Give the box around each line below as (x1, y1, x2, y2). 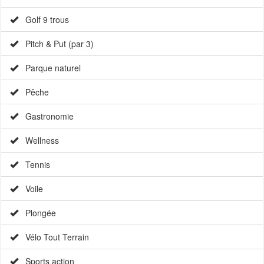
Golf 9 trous (18, 14, 69, 26)
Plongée (18, 207, 56, 219)
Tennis (18, 159, 50, 171)
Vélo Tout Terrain (18, 231, 89, 243)
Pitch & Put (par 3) (18, 38, 94, 50)
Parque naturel (18, 62, 81, 74)
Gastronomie (18, 110, 74, 123)
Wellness (18, 134, 59, 147)
